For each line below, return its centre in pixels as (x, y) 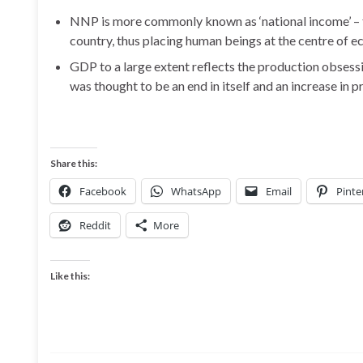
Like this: (70, 276)
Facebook (103, 191)
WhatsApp (196, 191)
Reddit (95, 225)
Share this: (74, 163)
